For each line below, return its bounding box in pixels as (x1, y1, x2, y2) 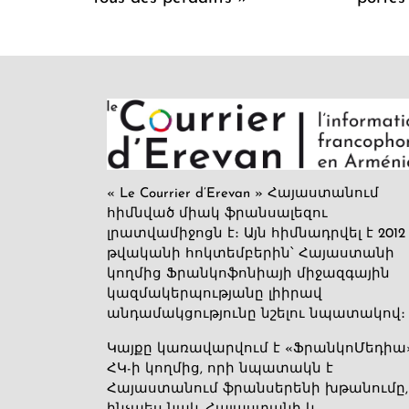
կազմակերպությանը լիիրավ (107, 288, 322, 302)
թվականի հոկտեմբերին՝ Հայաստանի (107, 247, 394, 262)
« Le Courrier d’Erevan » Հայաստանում (107, 187, 379, 202)
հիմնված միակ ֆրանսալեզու (107, 207, 328, 222)
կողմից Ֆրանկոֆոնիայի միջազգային (107, 267, 390, 282)
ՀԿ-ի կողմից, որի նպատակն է (107, 362, 333, 377)
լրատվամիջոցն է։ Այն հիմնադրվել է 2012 (107, 227, 405, 242)
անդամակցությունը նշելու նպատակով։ (107, 308, 405, 322)
